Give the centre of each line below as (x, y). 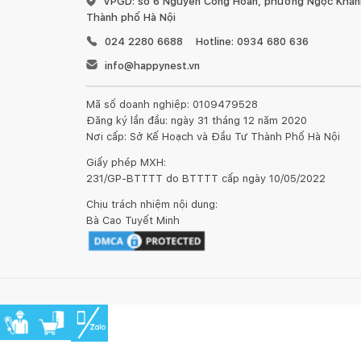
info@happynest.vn (152, 66)
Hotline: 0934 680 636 (252, 41)
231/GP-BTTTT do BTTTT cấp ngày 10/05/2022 (205, 178)
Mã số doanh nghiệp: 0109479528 (172, 104)
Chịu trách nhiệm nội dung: (151, 204)
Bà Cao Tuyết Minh (133, 220)
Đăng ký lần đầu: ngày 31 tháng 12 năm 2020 (196, 120)
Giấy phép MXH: (126, 162)
